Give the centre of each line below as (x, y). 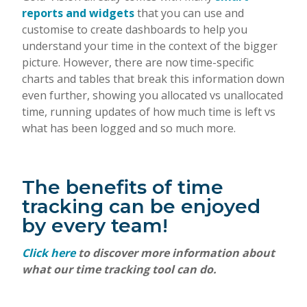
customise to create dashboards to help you (135, 29)
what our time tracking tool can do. (119, 269)
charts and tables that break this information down (153, 79)
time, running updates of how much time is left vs (149, 112)
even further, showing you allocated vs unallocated (152, 95)
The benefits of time (123, 187)
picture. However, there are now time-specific (138, 62)
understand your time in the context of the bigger (150, 46)
